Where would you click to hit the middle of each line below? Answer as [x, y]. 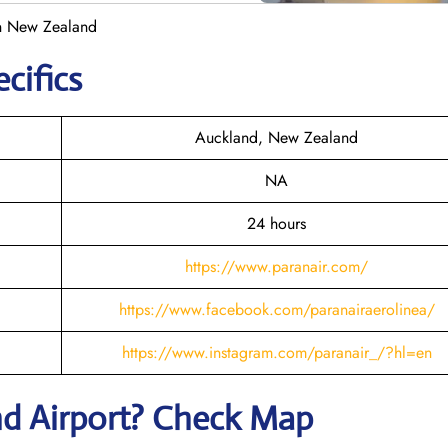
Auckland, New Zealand [276, 137]
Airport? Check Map [171, 418]
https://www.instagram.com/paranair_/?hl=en [276, 352]
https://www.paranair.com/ [276, 266]
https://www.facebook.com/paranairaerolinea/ [276, 309]
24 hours [276, 223]
